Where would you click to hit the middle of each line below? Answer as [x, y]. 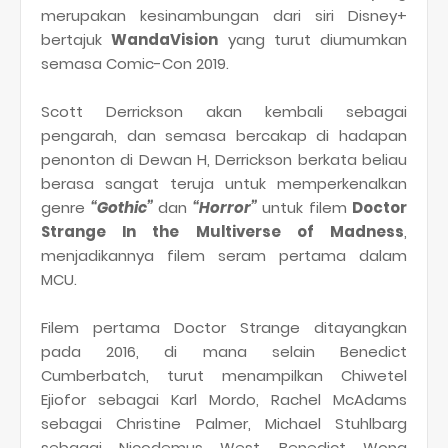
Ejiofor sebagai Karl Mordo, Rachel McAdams [224, 399]
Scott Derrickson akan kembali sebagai [224, 111]
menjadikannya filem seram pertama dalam [224, 255]
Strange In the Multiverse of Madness [222, 231]
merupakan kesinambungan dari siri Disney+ [224, 15]
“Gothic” [121, 207]
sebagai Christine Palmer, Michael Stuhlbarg [224, 423]
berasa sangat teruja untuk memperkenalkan [224, 183]
